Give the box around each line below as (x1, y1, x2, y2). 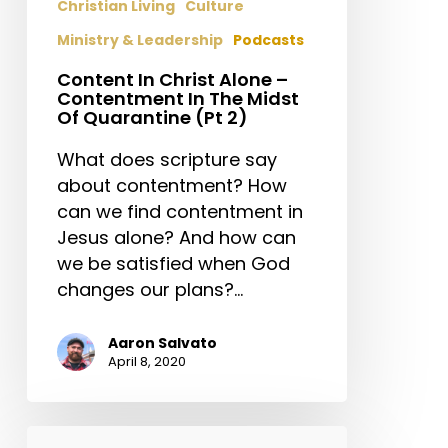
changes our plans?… (56, 277, 243, 303)
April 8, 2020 (107, 352, 186, 372)
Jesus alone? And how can (56, 225, 296, 251)
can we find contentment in (56, 199, 303, 225)
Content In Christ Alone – (56, 67, 288, 93)
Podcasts (232, 30, 304, 51)
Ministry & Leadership (56, 30, 223, 51)
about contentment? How (56, 173, 287, 199)
